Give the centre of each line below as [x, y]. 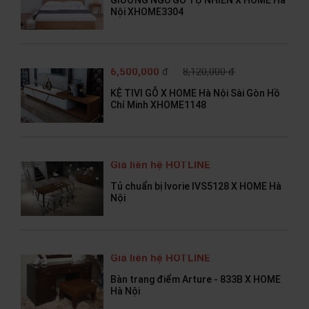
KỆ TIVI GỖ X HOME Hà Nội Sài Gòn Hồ [195, 93]
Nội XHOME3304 [147, 12]
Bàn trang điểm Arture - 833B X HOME [196, 280]
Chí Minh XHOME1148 [158, 105]
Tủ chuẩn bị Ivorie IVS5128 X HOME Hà [196, 187]
